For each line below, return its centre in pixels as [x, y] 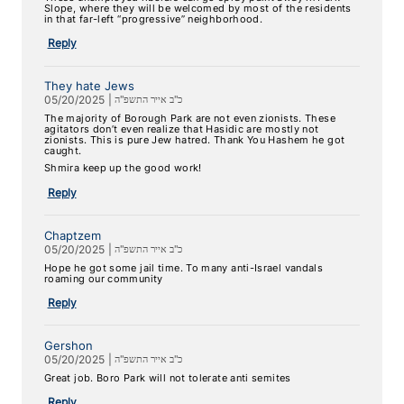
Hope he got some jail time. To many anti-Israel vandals [184, 268]
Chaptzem [72, 235]
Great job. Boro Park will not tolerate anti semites [167, 378]
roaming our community [103, 279]
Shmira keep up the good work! [123, 169]
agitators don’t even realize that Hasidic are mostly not [181, 129]
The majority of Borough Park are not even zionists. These [189, 118]
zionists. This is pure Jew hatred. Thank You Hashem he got [194, 140]
